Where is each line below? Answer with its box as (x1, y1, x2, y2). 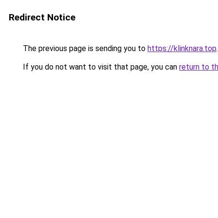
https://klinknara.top (147, 44, 217, 53)
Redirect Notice (9, 12, 75, 23)
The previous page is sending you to (21, 44, 147, 53)
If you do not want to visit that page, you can (21, 62, 179, 72)
